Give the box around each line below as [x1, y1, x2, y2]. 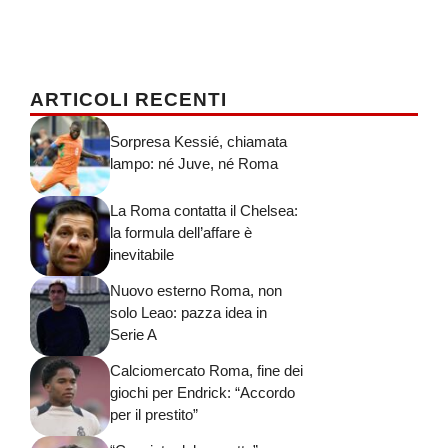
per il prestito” [110, 406, 198, 424]
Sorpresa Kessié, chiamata [110, 133, 287, 151]
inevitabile [110, 246, 174, 264]
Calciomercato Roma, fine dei [110, 362, 303, 380]
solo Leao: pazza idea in [110, 304, 267, 322]
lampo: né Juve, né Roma [110, 155, 278, 173]
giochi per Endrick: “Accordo [110, 384, 295, 402]
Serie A [110, 326, 157, 344]
